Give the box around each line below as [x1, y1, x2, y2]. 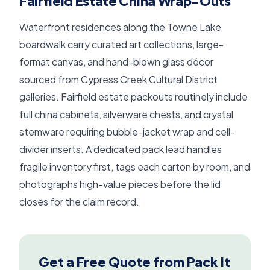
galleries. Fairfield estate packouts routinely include [19, 90, 248, 103]
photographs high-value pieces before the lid [19, 177, 221, 190]
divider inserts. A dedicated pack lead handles [19, 142, 222, 155]
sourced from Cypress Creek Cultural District [19, 72, 218, 86]
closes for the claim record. [19, 195, 139, 208]
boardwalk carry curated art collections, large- [19, 37, 224, 51]
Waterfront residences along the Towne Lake [19, 20, 221, 33]
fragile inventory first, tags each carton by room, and [19, 160, 250, 173]
